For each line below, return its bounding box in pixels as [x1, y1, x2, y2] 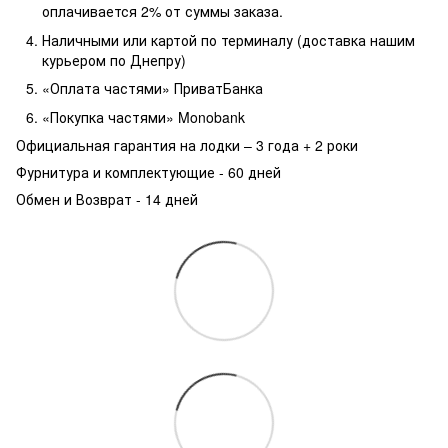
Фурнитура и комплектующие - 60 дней [16, 161, 281, 182]
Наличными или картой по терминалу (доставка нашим [42, 29, 415, 50]
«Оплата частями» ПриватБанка [42, 78, 263, 99]
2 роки [315, 134, 362, 155]
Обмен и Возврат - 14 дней [16, 188, 198, 209]
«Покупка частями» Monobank [42, 106, 245, 127]
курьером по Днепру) [42, 49, 186, 70]
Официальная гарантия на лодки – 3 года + [16, 134, 315, 155]
